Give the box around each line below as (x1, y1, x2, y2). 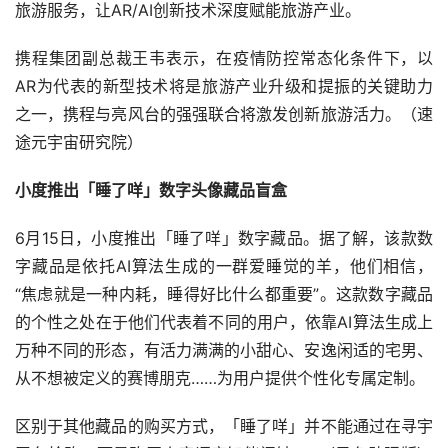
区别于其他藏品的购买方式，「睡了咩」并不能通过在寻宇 (15, 416, 433, 437)
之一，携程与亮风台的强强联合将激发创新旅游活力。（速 (15, 104, 433, 125)
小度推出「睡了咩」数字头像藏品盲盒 (15, 180, 287, 201)
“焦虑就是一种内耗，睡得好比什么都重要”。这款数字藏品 (15, 284, 433, 305)
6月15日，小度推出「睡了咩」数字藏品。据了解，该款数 (15, 228, 433, 249)
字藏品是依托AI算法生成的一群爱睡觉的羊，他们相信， (15, 256, 433, 277)
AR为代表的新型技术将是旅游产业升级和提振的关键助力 (15, 76, 433, 97)
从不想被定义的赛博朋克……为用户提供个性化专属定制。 (15, 368, 425, 389)
